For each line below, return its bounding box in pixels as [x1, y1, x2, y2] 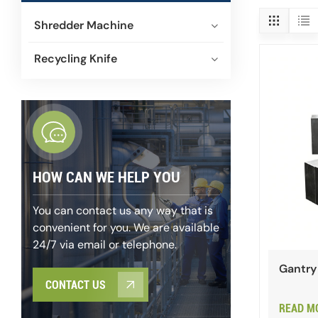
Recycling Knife [33, 50, 117, 66]
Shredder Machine [33, 17, 133, 33]
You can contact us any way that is [32, 203, 213, 219]
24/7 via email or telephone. [32, 237, 177, 253]
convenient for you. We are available [32, 220, 219, 236]
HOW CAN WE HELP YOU [32, 169, 180, 187]
